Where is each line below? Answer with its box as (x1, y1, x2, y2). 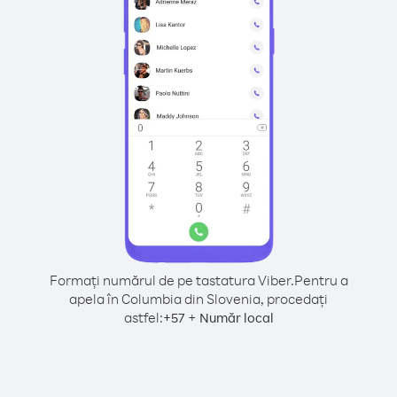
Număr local (198, 309, 274, 326)
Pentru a (293, 271, 348, 289)
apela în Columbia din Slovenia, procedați (69, 290, 328, 307)
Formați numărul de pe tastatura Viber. (49, 271, 294, 289)
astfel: (123, 308, 163, 326)
